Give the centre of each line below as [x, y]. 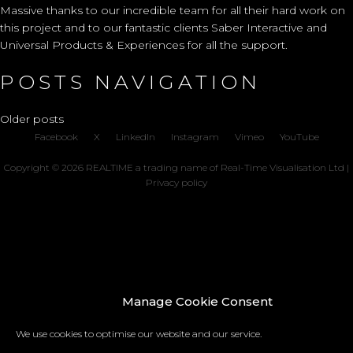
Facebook [56, 136]
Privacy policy [176, 182]
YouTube [299, 136]
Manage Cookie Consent [197, 301]
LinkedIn [135, 136]
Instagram [195, 136]
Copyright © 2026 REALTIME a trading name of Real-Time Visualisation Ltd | [176, 167]
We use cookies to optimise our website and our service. [139, 334]
